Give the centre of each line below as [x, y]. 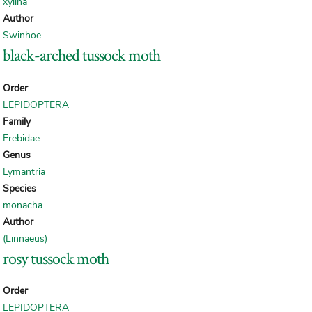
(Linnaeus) [25, 238]
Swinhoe [22, 35]
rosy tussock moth [56, 258]
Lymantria [24, 171]
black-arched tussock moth [81, 54]
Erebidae [21, 138]
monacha [23, 205]
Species [19, 188]
